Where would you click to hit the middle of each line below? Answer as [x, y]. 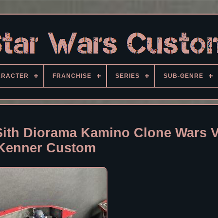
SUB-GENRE [183, 76]
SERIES [127, 76]
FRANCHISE [72, 76]
